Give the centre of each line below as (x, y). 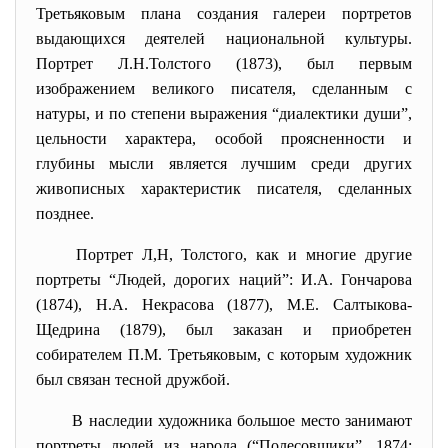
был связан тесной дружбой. (139, 379)
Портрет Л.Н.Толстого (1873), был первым (224, 63)
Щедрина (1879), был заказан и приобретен (224, 329)
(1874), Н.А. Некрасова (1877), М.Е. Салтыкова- (224, 304)
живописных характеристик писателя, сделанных (224, 188)
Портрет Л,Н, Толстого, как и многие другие (244, 254)
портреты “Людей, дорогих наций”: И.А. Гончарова (224, 279)
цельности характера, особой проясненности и (224, 138)
